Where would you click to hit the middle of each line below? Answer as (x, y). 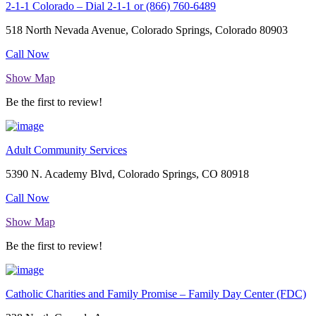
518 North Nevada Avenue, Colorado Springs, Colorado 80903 (147, 30)
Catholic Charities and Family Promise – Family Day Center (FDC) (156, 294)
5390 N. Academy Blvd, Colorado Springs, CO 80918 (127, 174)
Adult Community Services (66, 150)
